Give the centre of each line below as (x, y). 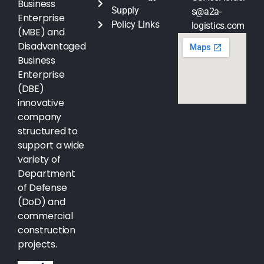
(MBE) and (41, 32)
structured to (48, 131)
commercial (45, 216)
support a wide (51, 145)
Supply (125, 11)
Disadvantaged (52, 46)
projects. (37, 244)
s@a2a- (206, 12)
